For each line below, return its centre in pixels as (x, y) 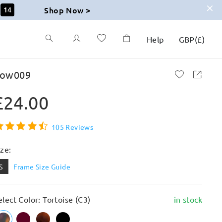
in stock (188, 199)
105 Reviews (72, 127)
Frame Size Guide (42, 166)
